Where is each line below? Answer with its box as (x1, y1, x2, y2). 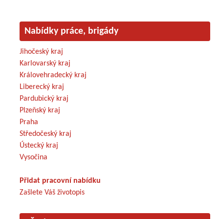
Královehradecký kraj (20, 71, 87, 79)
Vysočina (20, 153, 47, 161)
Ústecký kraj (20, 141, 58, 150)
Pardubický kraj (20, 94, 68, 103)
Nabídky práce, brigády (24, 26, 118, 36)
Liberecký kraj (20, 83, 64, 91)
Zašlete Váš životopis (20, 188, 85, 197)
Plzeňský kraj (20, 106, 60, 114)
